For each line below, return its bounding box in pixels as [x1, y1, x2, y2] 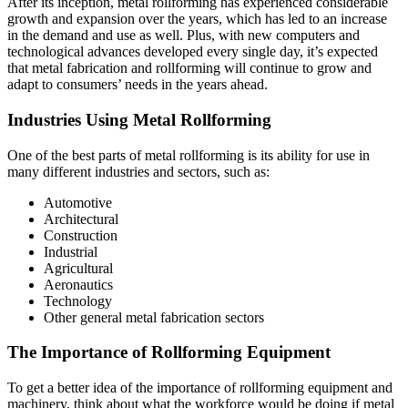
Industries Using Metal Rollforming [7, 109, 271, 129]
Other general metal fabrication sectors [44, 309, 264, 325]
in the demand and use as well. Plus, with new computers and [7, 27, 360, 44]
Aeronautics [44, 276, 113, 292]
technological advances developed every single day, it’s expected [7, 44, 378, 60]
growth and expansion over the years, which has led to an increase [7, 11, 387, 27]
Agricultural [44, 260, 113, 276]
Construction [44, 227, 117, 243]
